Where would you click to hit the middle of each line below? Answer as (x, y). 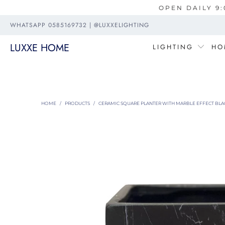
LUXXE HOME (40, 48)
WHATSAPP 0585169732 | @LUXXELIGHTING (80, 25)
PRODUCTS (77, 103)
